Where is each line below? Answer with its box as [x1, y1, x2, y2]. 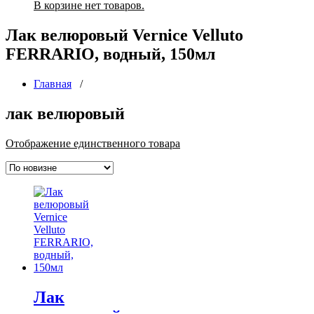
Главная [34, 77, 71, 90]
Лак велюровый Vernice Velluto [6, 25, 243, 44]
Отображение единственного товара [6, 137, 180, 149]
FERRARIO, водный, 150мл [6, 44, 215, 63]
